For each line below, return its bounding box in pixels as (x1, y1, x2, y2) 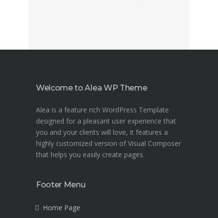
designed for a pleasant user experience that (36, 116, 176, 126)
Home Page (43, 203, 80, 213)
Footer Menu (36, 180, 86, 190)
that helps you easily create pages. (36, 150, 145, 160)
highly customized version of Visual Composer (36, 139, 181, 148)
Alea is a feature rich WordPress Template (36, 105, 169, 115)
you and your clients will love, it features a (36, 127, 168, 137)
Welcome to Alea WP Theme (36, 83, 147, 93)
